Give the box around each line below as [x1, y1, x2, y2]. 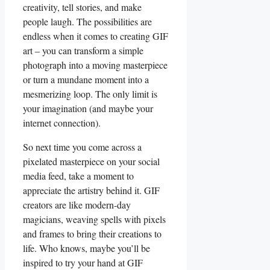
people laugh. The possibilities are [23, 15, 152, 28]
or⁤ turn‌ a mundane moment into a [23, 73, 149, 86]
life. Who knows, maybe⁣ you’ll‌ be [23, 242, 150, 255]
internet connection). [23, 116, 101, 130]
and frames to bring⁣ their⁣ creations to [23, 227, 162, 240]
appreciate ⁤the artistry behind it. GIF [23, 184, 160, 197]
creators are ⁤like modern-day [23, 198, 131, 212]
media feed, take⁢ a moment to [23, 169, 134, 183]
